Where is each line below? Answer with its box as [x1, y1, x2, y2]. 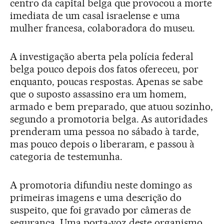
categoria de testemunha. [10, 150, 122, 162]
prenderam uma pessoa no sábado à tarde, [10, 125, 199, 137]
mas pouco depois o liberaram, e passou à [10, 138, 195, 150]
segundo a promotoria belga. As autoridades [10, 113, 208, 125]
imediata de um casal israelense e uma [10, 9, 180, 21]
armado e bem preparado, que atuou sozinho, [10, 100, 213, 112]
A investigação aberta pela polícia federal [10, 50, 194, 62]
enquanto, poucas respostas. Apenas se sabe [10, 75, 203, 87]
